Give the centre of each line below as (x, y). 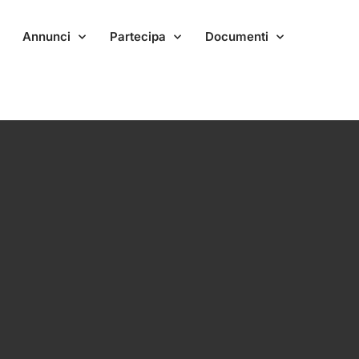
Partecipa (137, 36)
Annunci (46, 36)
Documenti (236, 36)
